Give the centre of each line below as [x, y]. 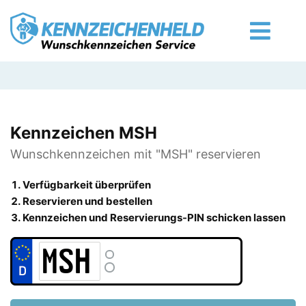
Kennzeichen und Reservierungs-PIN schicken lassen [154, 218]
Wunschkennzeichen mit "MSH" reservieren [136, 154]
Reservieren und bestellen [87, 201]
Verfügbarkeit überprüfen [87, 185]
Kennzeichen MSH [84, 133]
